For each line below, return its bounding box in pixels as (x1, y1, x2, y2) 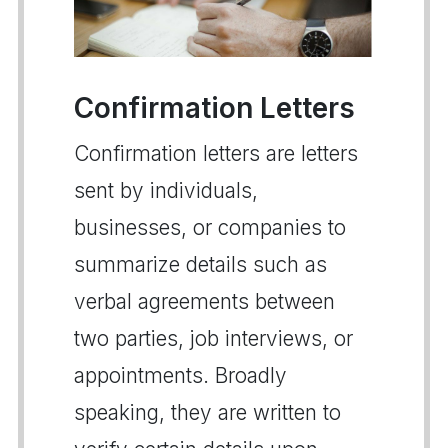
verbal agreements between (74, 288, 335, 314)
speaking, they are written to (74, 399, 341, 425)
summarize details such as (74, 251, 327, 277)
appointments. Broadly (74, 362, 287, 388)
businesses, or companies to (74, 214, 346, 240)
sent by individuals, (74, 177, 258, 203)
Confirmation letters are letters (74, 140, 358, 166)
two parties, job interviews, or (74, 325, 353, 351)
